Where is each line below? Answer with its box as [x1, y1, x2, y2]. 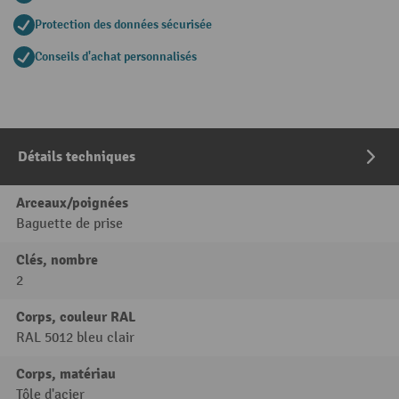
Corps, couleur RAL [16, 308, 135, 327]
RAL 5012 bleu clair [16, 330, 134, 347]
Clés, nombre [16, 251, 98, 270]
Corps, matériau [16, 365, 116, 384]
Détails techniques [18, 148, 135, 167]
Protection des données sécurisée [35, 17, 212, 33]
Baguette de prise [16, 216, 123, 233]
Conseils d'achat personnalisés [35, 49, 197, 65]
